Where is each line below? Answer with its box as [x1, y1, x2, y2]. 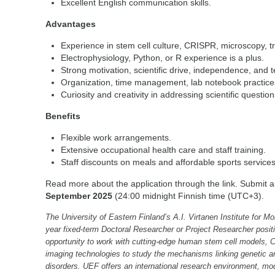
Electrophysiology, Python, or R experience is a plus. [61, 53, 264, 63]
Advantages [45, 19, 96, 29]
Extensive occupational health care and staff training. [61, 145, 266, 155]
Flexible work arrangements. [61, 133, 171, 142]
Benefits [45, 111, 80, 121]
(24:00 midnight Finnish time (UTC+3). [112, 191, 266, 201]
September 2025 [45, 191, 112, 201]
